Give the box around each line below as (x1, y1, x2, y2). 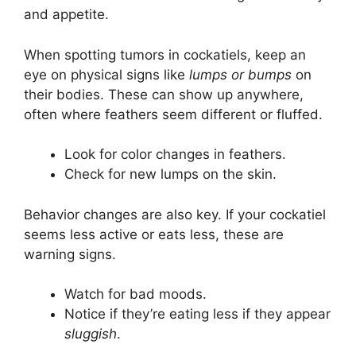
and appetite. (24, 6, 109, 23)
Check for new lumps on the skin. (64, 166, 277, 183)
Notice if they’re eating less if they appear (64, 306, 331, 323)
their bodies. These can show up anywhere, (24, 86, 304, 103)
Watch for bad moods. (64, 286, 207, 303)
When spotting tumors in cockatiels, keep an (24, 46, 306, 63)
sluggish (64, 326, 117, 342)
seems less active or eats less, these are (24, 226, 284, 242)
